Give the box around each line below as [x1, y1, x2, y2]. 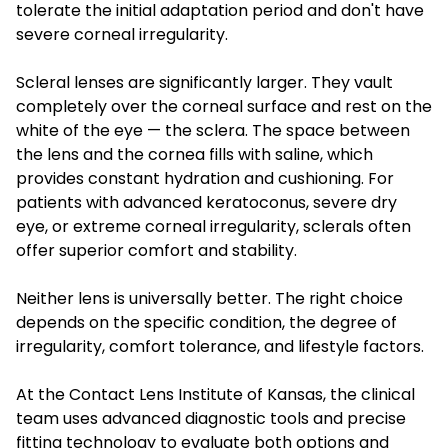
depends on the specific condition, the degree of [16, 310, 397, 334]
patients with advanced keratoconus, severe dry [16, 190, 397, 214]
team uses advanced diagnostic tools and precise [16, 406, 406, 430]
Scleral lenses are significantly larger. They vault [16, 70, 393, 94]
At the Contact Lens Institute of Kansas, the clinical [16, 382, 415, 406]
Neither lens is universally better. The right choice [16, 286, 403, 310]
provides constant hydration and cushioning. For [16, 166, 394, 190]
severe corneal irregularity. [16, 22, 228, 46]
